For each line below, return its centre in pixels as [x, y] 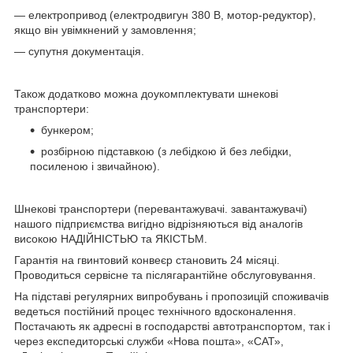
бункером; [67, 130]
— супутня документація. [79, 51]
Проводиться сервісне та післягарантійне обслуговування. [165, 275]
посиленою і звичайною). [95, 166]
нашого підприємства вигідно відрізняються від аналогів [158, 223]
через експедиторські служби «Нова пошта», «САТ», [149, 341]
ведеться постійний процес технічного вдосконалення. [155, 311]
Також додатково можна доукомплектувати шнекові [146, 93]
